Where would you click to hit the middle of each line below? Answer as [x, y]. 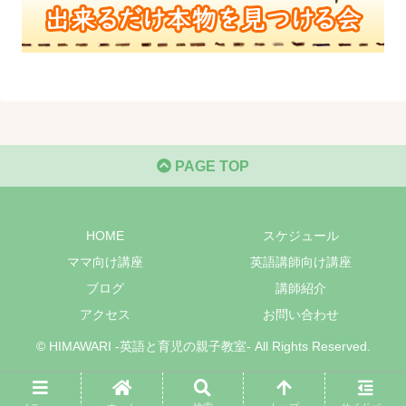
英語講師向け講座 [301, 261]
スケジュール [301, 235]
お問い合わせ [301, 314]
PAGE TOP [210, 166]
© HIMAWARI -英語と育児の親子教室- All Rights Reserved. [203, 346]
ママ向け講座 [105, 261]
